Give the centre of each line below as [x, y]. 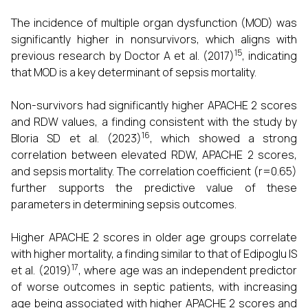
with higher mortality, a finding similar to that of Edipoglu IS [154, 254]
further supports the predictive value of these [154, 188]
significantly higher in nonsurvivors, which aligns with [154, 40]
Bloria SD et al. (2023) [76, 139]
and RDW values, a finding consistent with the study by [154, 122]
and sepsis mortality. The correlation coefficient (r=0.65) [154, 172]
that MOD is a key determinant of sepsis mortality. [134, 73]
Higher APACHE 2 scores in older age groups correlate [154, 238]
